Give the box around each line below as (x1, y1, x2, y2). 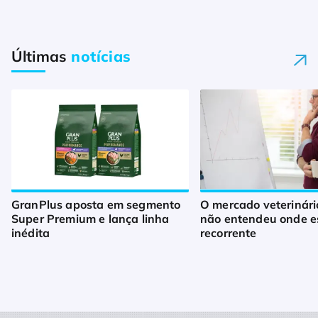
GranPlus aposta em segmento (11, 197, 181, 212)
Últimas (11, 46, 72, 65)
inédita (11, 226, 53, 241)
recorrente (200, 226, 257, 241)
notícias (71, 46, 131, 65)
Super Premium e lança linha (11, 212, 170, 226)
